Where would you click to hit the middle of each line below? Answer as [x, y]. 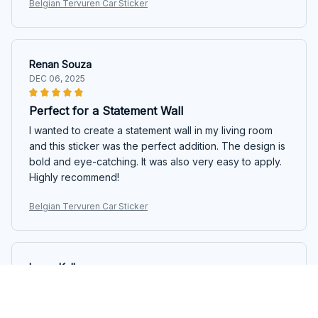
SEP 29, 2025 [56, 281]
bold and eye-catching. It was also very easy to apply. [155, 161]
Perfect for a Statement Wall [106, 110]
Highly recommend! [74, 177]
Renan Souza [60, 64]
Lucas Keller [57, 267]
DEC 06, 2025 [57, 78]
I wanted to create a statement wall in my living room [151, 130]
